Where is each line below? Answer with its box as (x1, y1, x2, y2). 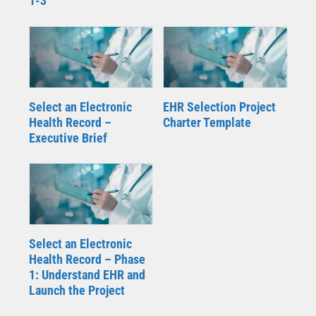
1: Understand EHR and (28, 267, 145, 282)
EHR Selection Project (162, 99, 276, 114)
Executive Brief (28, 130, 107, 145)
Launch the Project (28, 282, 125, 298)
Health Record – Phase (28, 251, 145, 267)
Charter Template (162, 114, 251, 130)
